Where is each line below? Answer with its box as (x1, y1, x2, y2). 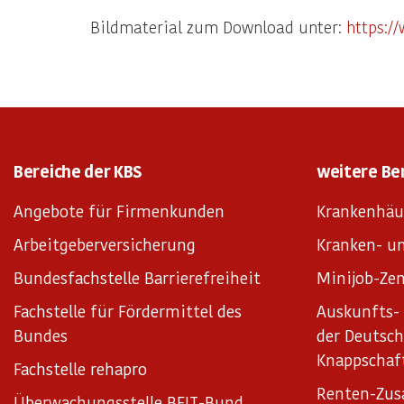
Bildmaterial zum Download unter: (90, 17, 346, 36)
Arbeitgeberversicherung (14, 234, 196, 253)
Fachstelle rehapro (14, 359, 147, 378)
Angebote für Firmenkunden (14, 201, 225, 220)
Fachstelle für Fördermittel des (14, 301, 242, 320)
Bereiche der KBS (14, 161, 143, 180)
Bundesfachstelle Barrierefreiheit (14, 268, 261, 287)
